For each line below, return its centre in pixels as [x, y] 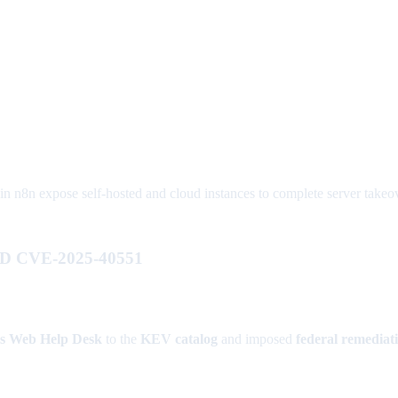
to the [121, 338]
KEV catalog [179, 338]
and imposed [257, 338]
